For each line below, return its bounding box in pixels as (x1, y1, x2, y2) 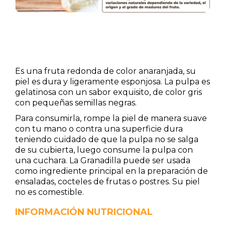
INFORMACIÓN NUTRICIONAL (15, 206, 153, 217)
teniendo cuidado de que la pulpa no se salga (15, 135, 198, 144)
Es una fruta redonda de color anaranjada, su (15, 66, 196, 76)
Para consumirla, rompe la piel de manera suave (15, 114, 207, 123)
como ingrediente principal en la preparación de (15, 166, 208, 176)
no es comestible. (15, 187, 84, 197)
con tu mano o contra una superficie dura (15, 124, 183, 134)
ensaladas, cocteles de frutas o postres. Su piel (15, 177, 200, 186)
